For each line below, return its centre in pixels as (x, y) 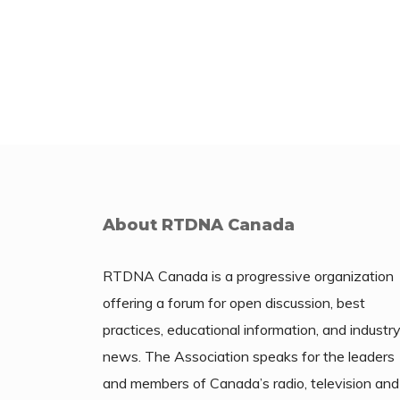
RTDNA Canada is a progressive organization (248, 275)
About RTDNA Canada (199, 225)
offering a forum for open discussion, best (234, 302)
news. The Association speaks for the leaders (249, 356)
